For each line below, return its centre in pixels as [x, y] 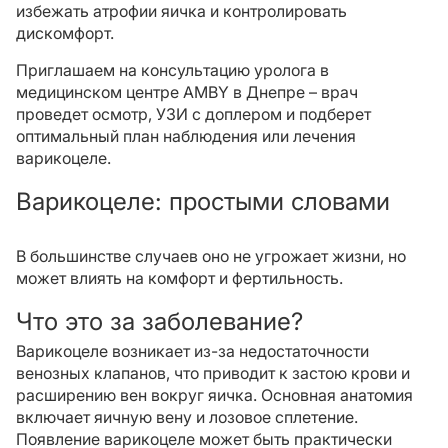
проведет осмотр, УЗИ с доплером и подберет [193, 114]
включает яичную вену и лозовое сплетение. [187, 417]
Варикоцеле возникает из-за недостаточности [192, 351]
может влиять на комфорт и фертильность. [179, 278]
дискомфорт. [65, 33]
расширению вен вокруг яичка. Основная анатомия [214, 395]
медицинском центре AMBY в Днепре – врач [187, 92]
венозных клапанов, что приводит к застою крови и [213, 373]
